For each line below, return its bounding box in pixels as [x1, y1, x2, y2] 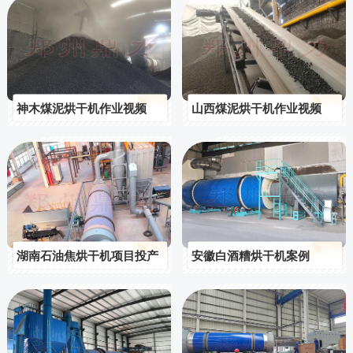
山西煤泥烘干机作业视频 [191, 102, 321, 116]
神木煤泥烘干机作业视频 [17, 102, 147, 116]
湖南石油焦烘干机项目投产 [17, 248, 159, 262]
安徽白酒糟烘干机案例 [191, 248, 310, 262]
